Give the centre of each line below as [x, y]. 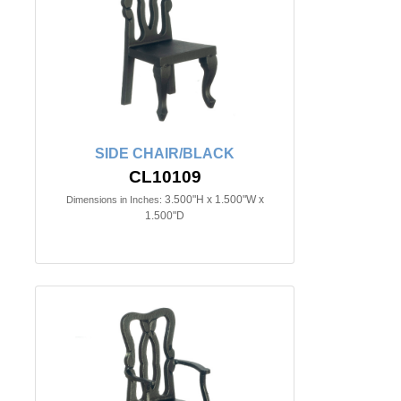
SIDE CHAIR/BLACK [165, 154]
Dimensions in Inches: [114, 200]
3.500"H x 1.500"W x [214, 200]
